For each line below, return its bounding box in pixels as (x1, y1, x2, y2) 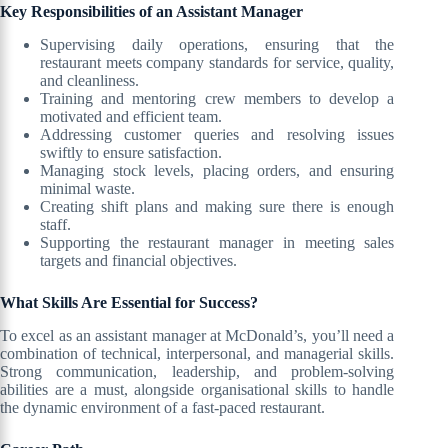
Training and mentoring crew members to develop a (40, 90, 395, 108)
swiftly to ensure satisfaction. (40, 144, 222, 162)
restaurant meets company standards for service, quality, (40, 54, 395, 72)
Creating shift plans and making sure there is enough (40, 198, 395, 216)
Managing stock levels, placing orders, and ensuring (40, 162, 395, 180)
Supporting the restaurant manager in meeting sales (40, 234, 395, 252)
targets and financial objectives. (40, 252, 237, 270)
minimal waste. (40, 180, 135, 198)
